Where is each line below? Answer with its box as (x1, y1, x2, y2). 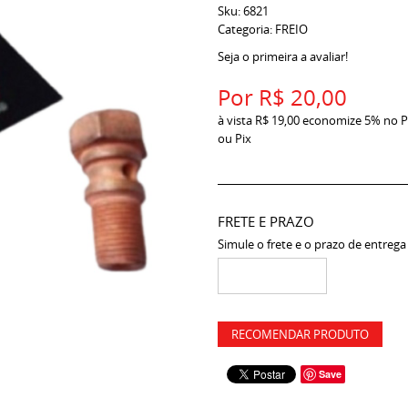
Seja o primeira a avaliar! (218, 48, 348, 65)
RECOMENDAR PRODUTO (231, 326, 369, 342)
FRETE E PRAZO (218, 212, 314, 230)
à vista (218, 112, 255, 128)
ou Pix (218, 130, 251, 147)
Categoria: (218, 21, 272, 37)
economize (300, 112, 364, 128)
